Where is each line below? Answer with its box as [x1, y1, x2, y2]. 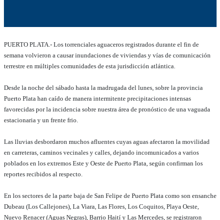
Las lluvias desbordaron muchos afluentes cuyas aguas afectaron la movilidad [3, 137, 210, 145]
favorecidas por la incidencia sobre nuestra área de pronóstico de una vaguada [3, 105, 210, 113]
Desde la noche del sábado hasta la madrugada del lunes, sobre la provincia [3, 83, 203, 91]
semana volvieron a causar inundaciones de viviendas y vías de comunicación [3, 51, 211, 59]
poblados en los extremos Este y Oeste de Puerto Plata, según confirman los [3, 159, 203, 167]
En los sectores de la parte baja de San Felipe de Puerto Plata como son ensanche [3, 192, 217, 199]
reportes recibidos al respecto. [3, 170, 82, 178]
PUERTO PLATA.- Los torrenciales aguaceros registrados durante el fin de [3, 40, 199, 48]
